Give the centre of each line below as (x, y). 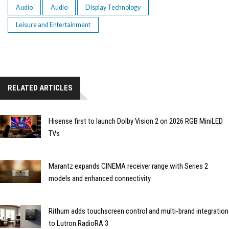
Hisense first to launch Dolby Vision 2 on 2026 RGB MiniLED (136, 121)
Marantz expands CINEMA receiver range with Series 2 (128, 166)
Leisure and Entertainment (53, 25)
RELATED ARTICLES (40, 88)
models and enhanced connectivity (100, 178)
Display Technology (113, 7)
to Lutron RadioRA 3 (78, 223)
